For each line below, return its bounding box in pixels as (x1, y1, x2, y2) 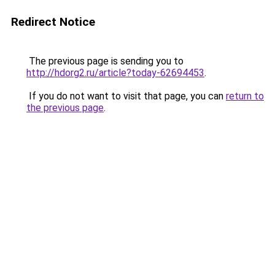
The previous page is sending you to (26, 55, 184, 67)
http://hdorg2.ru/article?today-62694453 (26, 67, 204, 79)
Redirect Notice (11, 15, 95, 29)
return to (226, 90, 264, 102)
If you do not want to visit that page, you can (26, 90, 226, 102)
